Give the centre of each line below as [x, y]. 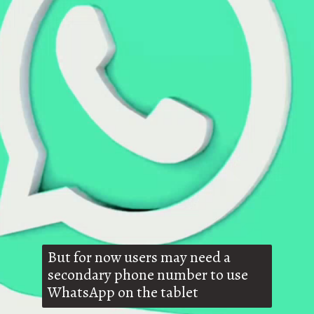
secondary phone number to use [148, 275]
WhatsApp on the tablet [123, 293]
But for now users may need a [139, 258]
